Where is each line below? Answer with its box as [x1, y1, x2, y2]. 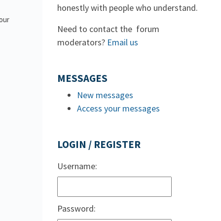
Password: [57, 203, 96, 214]
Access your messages [77, 103, 160, 114]
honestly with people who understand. [57, 2, 198, 13]
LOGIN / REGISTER [57, 138, 141, 151]
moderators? [57, 37, 107, 48]
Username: [57, 160, 97, 172]
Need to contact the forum [57, 23, 159, 35]
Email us [107, 37, 138, 48]
